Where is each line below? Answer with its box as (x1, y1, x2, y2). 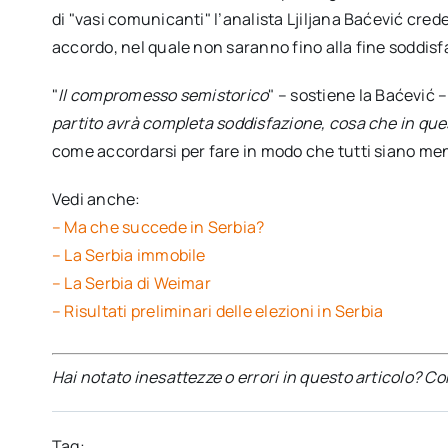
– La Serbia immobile (51, 243, 206, 266)
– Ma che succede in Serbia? (51, 215, 265, 238)
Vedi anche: (51, 187, 141, 210)
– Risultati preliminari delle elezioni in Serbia (51, 299, 384, 322)
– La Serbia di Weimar (51, 271, 211, 294)
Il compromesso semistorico (58, 83, 269, 106)
